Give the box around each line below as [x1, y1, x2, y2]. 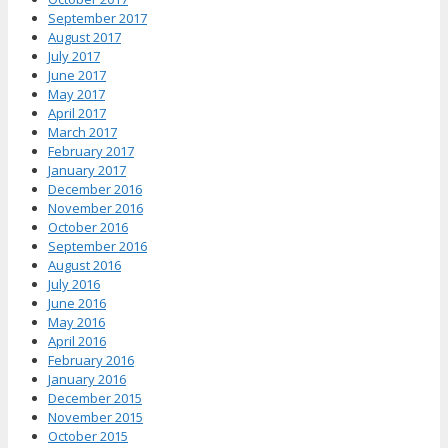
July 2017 [48, 47, 100, 66]
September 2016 [48, 237, 147, 256]
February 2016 [48, 351, 134, 370]
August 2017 [48, 28, 121, 47]
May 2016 [48, 313, 105, 332]
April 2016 [48, 332, 106, 351]
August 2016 [48, 256, 121, 275]
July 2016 [48, 275, 100, 294]
